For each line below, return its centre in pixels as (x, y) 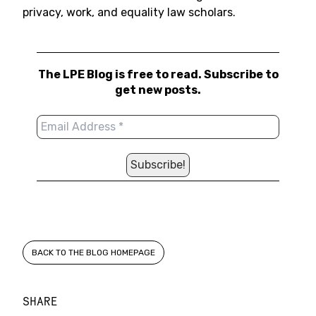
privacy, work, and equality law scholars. (133, 12)
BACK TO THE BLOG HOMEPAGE (93, 253)
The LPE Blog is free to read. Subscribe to (158, 74)
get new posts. (158, 90)
